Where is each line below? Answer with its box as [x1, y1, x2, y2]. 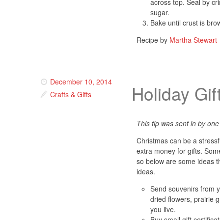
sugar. [150, 7, 169, 17]
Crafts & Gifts [50, 89, 91, 99]
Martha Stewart [169, 34, 217, 45]
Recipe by [137, 34, 169, 45]
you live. [150, 204, 176, 215]
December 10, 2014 [50, 76, 112, 86]
